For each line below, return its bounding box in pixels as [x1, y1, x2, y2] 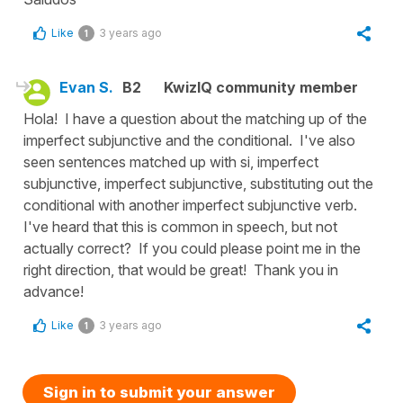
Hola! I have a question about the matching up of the [23, 109, 367, 128]
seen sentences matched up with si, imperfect [23, 152, 318, 171]
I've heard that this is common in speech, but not [23, 217, 337, 236]
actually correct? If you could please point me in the [23, 238, 361, 257]
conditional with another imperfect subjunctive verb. [23, 195, 361, 214]
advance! [23, 282, 84, 300]
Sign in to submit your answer [43, 382, 275, 401]
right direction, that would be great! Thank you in [23, 260, 338, 279]
